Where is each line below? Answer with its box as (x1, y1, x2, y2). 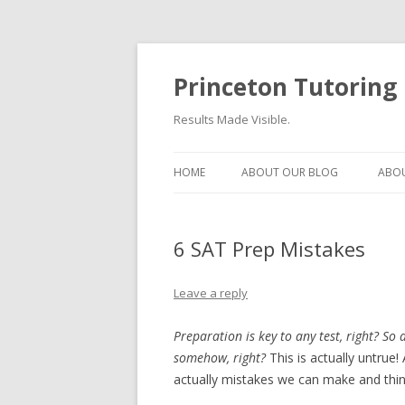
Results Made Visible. (174, 111, 290, 127)
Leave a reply (174, 285, 248, 301)
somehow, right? (174, 349, 269, 366)
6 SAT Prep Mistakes (174, 235, 365, 262)
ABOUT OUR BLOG (241, 165, 338, 180)
